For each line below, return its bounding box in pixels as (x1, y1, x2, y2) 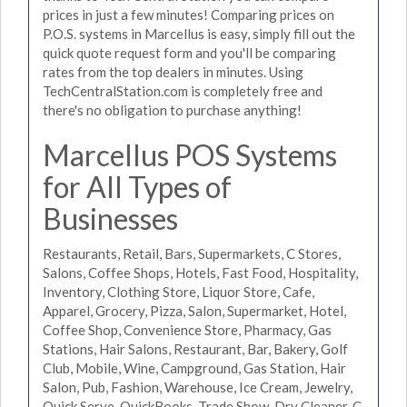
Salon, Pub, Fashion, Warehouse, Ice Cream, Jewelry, (43, 378, 352, 395)
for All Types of (43, 169, 232, 204)
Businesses (43, 201, 178, 236)
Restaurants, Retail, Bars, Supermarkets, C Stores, (43, 244, 341, 262)
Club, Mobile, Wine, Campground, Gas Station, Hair (43, 359, 346, 376)
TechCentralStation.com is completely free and (43, 83, 323, 99)
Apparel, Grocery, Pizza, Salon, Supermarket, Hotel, (43, 302, 346, 319)
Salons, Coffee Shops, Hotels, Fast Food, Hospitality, (43, 263, 358, 281)
